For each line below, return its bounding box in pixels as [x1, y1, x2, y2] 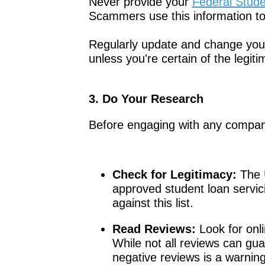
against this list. [112, 196, 193, 209]
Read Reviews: [112, 222, 196, 235]
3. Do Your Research [88, 92, 203, 105]
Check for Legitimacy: [112, 167, 237, 181]
